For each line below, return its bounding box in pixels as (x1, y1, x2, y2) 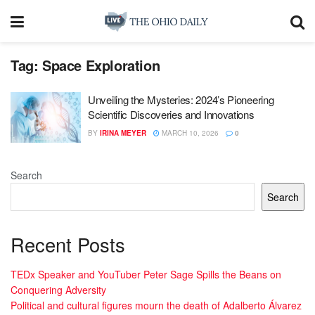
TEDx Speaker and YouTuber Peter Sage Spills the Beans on (11, 267, 281, 282)
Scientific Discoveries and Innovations (88, 107, 255, 122)
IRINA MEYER (100, 128, 146, 138)
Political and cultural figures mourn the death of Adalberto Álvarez (11, 298, 302, 313)
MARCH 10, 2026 (160, 128, 219, 138)
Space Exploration (42, 55, 160, 75)
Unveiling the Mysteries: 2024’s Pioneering (88, 92, 274, 107)
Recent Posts (11, 230, 125, 258)
